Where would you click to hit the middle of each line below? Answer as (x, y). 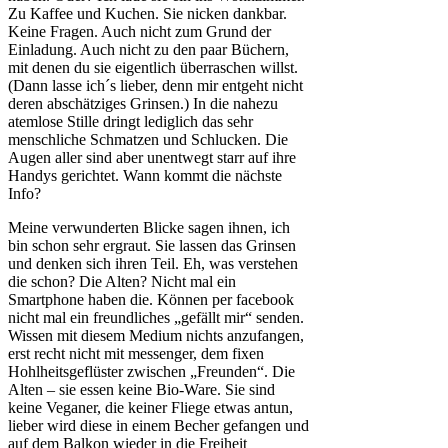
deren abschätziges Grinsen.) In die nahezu (143, 104)
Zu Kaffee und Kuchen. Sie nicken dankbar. (147, 14)
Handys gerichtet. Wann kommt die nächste (145, 176)
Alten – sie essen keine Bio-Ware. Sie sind (141, 390)
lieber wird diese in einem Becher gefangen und (158, 426)
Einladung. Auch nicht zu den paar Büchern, (148, 50)
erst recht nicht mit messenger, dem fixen (136, 354)
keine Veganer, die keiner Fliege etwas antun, (150, 408)
